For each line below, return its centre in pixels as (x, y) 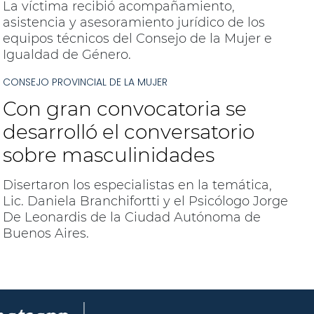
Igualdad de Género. (67, 55)
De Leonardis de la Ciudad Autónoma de (131, 217)
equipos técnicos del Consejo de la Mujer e (137, 39)
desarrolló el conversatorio (128, 132)
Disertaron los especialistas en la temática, (137, 185)
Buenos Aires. (46, 233)
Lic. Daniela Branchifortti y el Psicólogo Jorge (145, 201)
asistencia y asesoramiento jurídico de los (134, 22)
